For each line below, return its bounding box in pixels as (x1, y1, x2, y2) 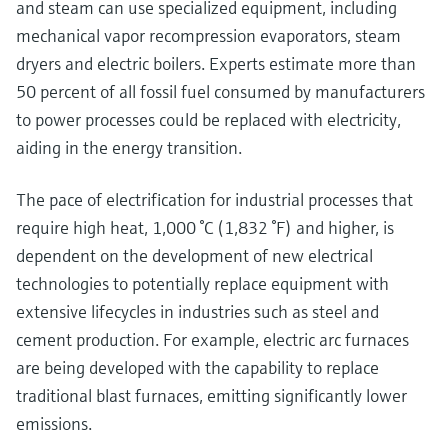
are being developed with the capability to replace (16, 355, 379, 379)
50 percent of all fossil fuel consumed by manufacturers (16, 79, 425, 103)
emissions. (16, 411, 92, 435)
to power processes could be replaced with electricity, (16, 107, 401, 131)
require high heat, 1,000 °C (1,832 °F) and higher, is (16, 215, 394, 239)
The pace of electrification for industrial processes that (16, 187, 413, 211)
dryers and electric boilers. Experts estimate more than (16, 51, 416, 75)
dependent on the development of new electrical (16, 243, 373, 267)
